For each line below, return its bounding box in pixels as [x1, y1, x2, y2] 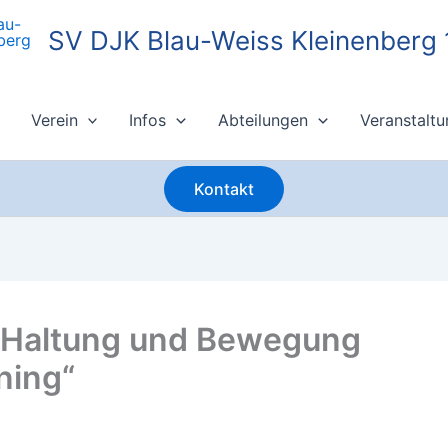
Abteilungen [218, 110, 308, 130]
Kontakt [194, 178, 254, 199]
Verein [30, 110, 78, 130]
